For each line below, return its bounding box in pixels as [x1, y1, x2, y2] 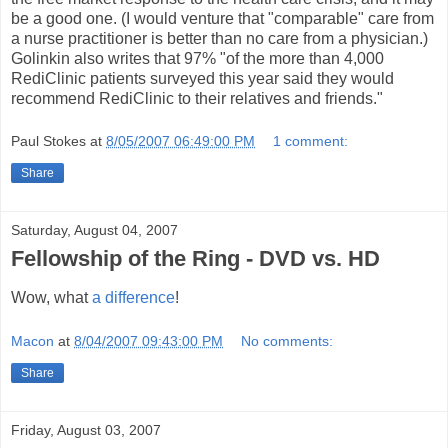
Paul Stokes [11, 133, 86, 150]
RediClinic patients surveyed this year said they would [11, 69, 394, 87]
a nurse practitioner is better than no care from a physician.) [11, 29, 428, 47]
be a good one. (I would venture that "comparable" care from [11, 9, 434, 27]
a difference [92, 289, 175, 307]
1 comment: [273, 133, 349, 150]
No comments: [241, 332, 334, 349]
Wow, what [11, 289, 92, 307]
